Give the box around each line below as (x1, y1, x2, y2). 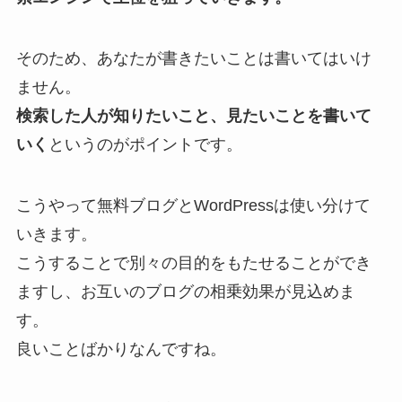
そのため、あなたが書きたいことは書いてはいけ (15, 49, 371, 68)
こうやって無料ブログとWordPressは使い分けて (15, 197, 371, 215)
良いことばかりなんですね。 (15, 340, 226, 359)
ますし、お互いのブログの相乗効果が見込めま (15, 283, 355, 301)
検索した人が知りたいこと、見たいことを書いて (15, 107, 371, 126)
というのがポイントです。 (48, 135, 242, 154)
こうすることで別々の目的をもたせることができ (15, 254, 371, 273)
